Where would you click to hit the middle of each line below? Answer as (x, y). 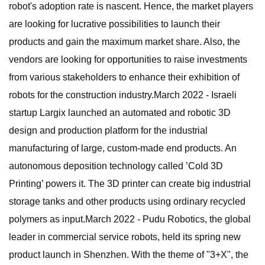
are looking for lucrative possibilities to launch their (114, 24)
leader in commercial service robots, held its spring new (125, 237)
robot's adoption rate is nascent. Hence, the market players (131, 6)
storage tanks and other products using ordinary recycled (127, 201)
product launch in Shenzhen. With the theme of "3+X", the (129, 255)
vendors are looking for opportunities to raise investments (128, 59)
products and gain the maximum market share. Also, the (125, 42)
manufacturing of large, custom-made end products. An (123, 148)
